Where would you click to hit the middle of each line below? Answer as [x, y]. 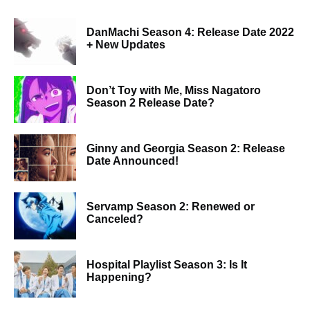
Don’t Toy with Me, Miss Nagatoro [174, 90]
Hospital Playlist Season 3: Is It [167, 264]
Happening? [119, 277]
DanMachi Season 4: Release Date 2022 [190, 32]
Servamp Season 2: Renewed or [171, 206]
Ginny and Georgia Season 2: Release [186, 148]
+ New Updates [126, 44]
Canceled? [115, 219]
